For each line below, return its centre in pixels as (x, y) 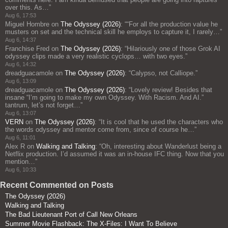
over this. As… (27, 8)
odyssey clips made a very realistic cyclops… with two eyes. (95, 56)
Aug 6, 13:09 (21, 81)
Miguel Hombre (27, 24)
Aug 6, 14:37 (21, 40)
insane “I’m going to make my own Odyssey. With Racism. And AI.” (104, 98)
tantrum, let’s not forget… (43, 105)
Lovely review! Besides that (172, 90)
